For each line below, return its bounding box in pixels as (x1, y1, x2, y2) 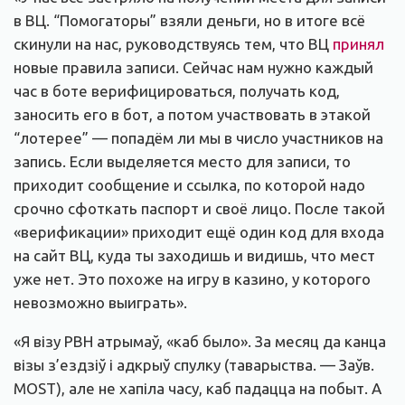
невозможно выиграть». (14, 294, 187, 312)
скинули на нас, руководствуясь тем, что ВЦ (14, 35, 333, 53)
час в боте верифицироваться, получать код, (14, 82, 340, 100)
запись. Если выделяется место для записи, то (14, 153, 351, 171)
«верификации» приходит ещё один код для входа (14, 223, 384, 241)
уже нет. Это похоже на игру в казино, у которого (14, 270, 371, 288)
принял (333, 35, 384, 53)
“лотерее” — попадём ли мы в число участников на (14, 129, 383, 147)
